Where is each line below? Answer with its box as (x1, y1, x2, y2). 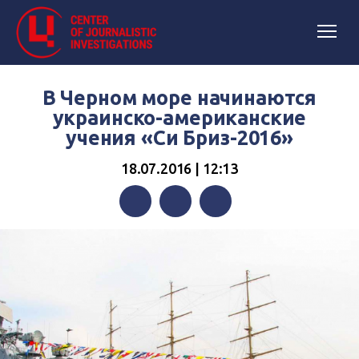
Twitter (159, 226, 200, 240)
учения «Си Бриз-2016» (66, 127, 293, 149)
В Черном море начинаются (42, 87, 317, 109)
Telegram (200, 226, 253, 240)
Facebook (119, 226, 174, 240)
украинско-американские (52, 107, 307, 129)
